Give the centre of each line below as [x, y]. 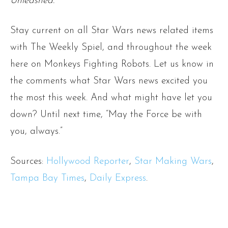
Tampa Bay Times [47, 179]
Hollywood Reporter [88, 162]
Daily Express [118, 179]
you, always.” [36, 132]
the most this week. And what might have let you [111, 98]
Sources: [28, 162]
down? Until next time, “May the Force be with [106, 115]
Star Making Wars [173, 162]
